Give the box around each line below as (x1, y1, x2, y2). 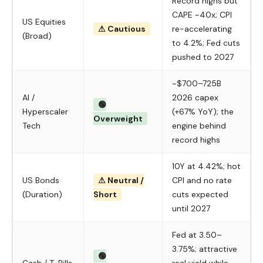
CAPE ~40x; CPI (172, 9, 232, 20)
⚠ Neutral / (98, 175, 144, 186)
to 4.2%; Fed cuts (172, 38, 240, 48)
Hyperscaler (22, 106, 68, 117)
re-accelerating (172, 23, 232, 34)
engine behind (172, 120, 226, 131)
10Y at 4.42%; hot (172, 161, 241, 171)
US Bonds (22, 175, 59, 186)
